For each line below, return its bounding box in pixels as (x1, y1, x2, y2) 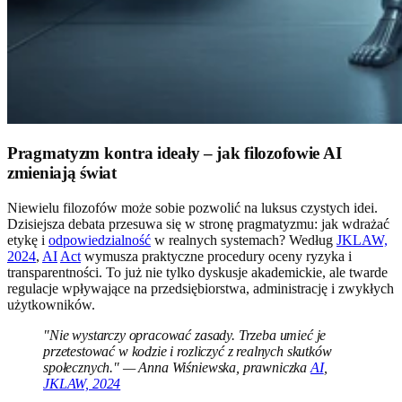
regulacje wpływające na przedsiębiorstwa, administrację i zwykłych (7, 281, 394, 297)
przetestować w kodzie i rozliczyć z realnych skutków (43, 344, 332, 360)
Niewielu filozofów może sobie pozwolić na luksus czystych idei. (7, 200, 378, 216)
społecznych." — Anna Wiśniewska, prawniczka (43, 360, 310, 376)
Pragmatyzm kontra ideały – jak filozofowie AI (7, 144, 342, 163)
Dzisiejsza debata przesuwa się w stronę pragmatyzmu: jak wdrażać (7, 216, 389, 232)
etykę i (7, 232, 48, 249)
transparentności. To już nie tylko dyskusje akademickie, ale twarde (7, 265, 388, 281)
